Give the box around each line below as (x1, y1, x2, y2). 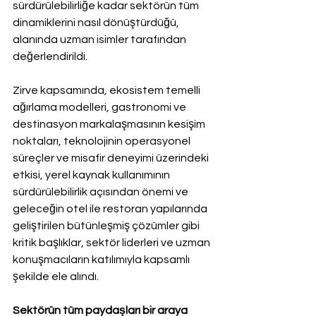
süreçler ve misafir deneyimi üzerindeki (13, 152, 211, 164)
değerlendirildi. (13, 50, 87, 62)
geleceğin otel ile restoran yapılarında (13, 202, 209, 214)
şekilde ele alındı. (13, 270, 99, 282)
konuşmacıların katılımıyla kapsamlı (13, 253, 192, 265)
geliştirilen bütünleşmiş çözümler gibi (13, 219, 202, 231)
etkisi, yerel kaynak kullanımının (13, 169, 172, 181)
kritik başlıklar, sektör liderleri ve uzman (13, 236, 212, 248)
